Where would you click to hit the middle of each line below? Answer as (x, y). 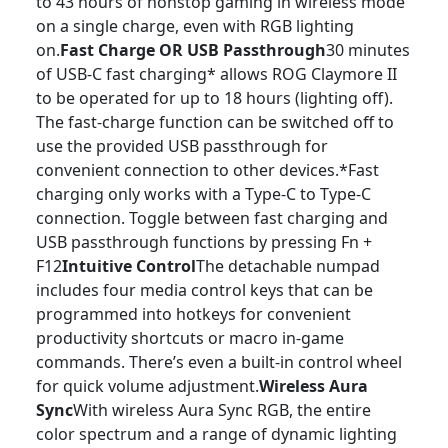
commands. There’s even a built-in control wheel (219, 362)
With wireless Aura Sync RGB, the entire (222, 410)
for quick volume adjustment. (147, 386)
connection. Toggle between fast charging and (212, 218)
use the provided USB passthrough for (182, 146)
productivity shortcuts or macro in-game (190, 338)
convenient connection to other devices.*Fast (207, 170)
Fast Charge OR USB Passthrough (193, 50)
